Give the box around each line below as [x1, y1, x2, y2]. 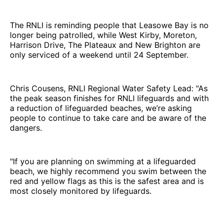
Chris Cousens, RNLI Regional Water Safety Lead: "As [10, 83, 208, 93]
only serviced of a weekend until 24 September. [10, 49, 188, 60]
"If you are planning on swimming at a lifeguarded [10, 156, 196, 166]
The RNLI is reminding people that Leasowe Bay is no [10, 20, 209, 30]
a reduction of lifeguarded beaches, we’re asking [10, 103, 192, 113]
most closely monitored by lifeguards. [10, 185, 151, 196]
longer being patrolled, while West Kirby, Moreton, [10, 30, 197, 40]
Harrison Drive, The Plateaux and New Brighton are [10, 39, 200, 50]
